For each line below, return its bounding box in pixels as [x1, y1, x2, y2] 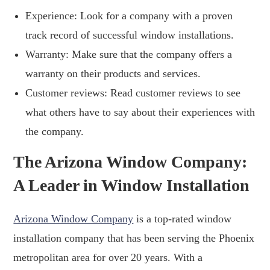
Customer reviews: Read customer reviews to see [25, 86, 241, 99]
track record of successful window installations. [25, 28, 234, 41]
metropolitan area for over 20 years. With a [13, 251, 203, 263]
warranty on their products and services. [25, 67, 201, 80]
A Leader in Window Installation [13, 175, 250, 195]
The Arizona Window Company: [13, 152, 248, 171]
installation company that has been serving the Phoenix [13, 231, 255, 244]
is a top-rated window [133, 212, 232, 225]
